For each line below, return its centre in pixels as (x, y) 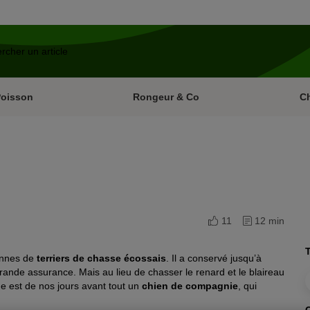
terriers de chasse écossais (101, 258)
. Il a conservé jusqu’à (214, 258)
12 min (270, 221)
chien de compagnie (189, 286)
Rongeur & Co (166, 97)
